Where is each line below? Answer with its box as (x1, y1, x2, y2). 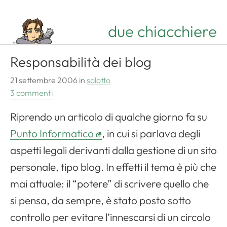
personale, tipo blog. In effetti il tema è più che (10, 160, 216, 174)
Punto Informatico (10, 127, 94, 140)
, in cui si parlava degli (102, 127, 200, 140)
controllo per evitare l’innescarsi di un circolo (10, 210, 211, 224)
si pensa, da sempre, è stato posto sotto (10, 194, 191, 207)
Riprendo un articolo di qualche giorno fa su (10, 110, 207, 124)
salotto (87, 75, 110, 86)
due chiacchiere (108, 21, 217, 42)
